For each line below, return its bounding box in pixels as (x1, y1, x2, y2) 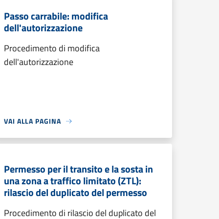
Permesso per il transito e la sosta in (4, 161, 153, 176)
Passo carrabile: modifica (4, 8, 108, 23)
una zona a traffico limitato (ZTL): (4, 173, 141, 188)
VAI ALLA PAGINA (4, 116, 61, 126)
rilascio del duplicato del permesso (4, 185, 147, 200)
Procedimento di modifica (4, 42, 100, 55)
